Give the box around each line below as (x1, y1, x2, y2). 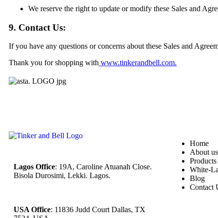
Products (190, 157, 217, 165)
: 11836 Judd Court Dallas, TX (51, 205, 145, 214)
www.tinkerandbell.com (101, 58, 175, 67)
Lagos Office (14, 163, 55, 171)
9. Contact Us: (9, 22, 66, 33)
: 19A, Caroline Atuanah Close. (55, 163, 152, 171)
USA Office (14, 205, 51, 214)
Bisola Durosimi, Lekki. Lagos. (14, 171, 110, 180)
